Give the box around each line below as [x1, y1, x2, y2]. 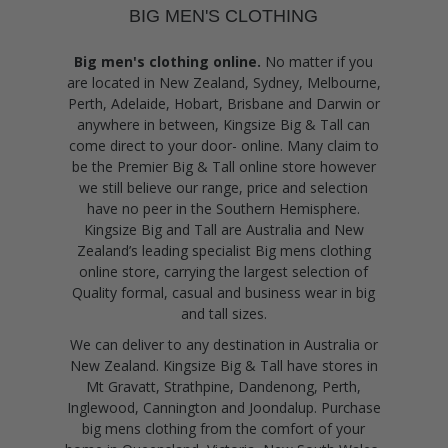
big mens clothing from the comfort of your [82, 418, 366, 438]
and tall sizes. [180, 303, 267, 323]
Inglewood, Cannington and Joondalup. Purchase [66, 397, 381, 417]
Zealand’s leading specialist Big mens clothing [76, 240, 371, 260]
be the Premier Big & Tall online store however [71, 156, 376, 176]
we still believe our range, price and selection [79, 177, 369, 197]
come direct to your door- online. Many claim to [68, 135, 379, 155]
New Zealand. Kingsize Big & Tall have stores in [69, 355, 378, 375]
